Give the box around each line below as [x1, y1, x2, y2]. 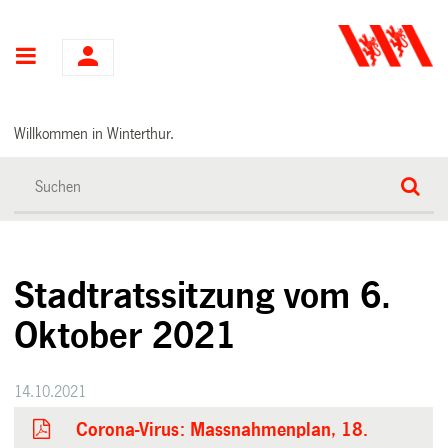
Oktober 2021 [14, 315, 237, 356]
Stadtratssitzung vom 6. [14, 275, 392, 316]
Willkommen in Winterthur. [14, 124, 175, 142]
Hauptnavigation [37, 46, 191, 69]
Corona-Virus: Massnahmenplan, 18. [76, 419, 369, 440]
